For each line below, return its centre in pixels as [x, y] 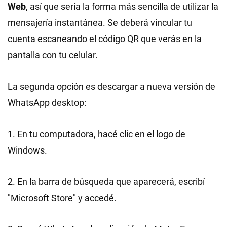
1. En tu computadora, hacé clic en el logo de [97, 134]
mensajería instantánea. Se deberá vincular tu [100, 23]
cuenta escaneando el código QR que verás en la [105, 39]
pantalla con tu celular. [53, 55]
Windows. [27, 150]
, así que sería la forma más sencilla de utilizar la [122, 6]
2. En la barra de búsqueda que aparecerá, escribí [106, 182]
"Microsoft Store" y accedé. [62, 198]
